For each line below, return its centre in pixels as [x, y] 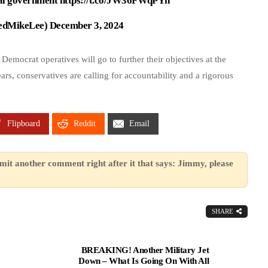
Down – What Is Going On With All [144, 261]
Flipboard [24, 124]
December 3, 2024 [86, 26]
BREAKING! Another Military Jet [145, 250]
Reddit [85, 124]
